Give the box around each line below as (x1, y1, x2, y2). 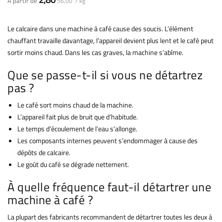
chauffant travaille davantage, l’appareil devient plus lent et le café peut (7, 35, 214, 46)
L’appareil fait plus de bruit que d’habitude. (17, 111, 138, 122)
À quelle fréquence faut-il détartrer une (7, 178, 211, 196)
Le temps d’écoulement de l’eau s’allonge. (17, 123, 137, 134)
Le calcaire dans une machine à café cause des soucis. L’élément (7, 23, 193, 34)
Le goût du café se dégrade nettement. (17, 159, 129, 170)
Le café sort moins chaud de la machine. (17, 100, 133, 111)
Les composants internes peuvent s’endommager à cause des (17, 135, 198, 146)
